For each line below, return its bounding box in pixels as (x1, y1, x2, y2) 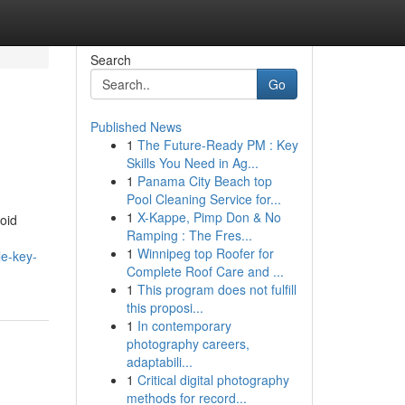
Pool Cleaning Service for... (126, 190, 281, 208)
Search (89, 51, 131, 69)
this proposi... (126, 298, 203, 316)
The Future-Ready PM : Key (137, 136, 298, 154)
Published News (89, 118, 182, 136)
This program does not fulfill (137, 280, 297, 298)
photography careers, (126, 334, 250, 353)
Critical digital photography (137, 371, 289, 389)
